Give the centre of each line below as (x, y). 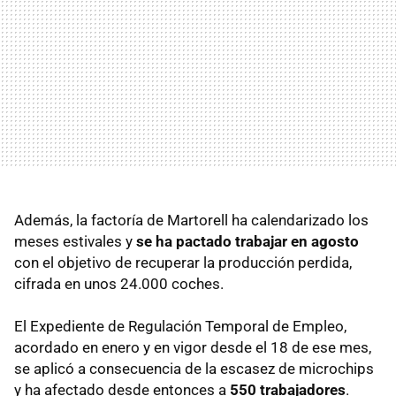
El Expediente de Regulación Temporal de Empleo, (180, 326)
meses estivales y (75, 241)
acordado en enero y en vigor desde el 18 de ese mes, (193, 347)
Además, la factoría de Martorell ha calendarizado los (191, 220)
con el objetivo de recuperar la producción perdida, (183, 262)
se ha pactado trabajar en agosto (247, 241)
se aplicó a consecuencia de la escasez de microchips (194, 368)
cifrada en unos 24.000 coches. (119, 283)
